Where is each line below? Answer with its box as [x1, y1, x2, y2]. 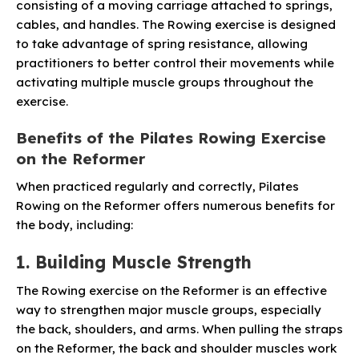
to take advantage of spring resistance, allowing [16, 35, 308, 51]
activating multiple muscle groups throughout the [16, 74, 313, 90]
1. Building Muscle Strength [16, 251, 252, 272]
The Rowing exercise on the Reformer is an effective [16, 282, 327, 298]
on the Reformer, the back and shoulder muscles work [16, 340, 337, 356]
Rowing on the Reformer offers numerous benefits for [16, 197, 335, 213]
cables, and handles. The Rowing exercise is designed [16, 16, 336, 32]
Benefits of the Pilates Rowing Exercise [16, 127, 326, 147]
